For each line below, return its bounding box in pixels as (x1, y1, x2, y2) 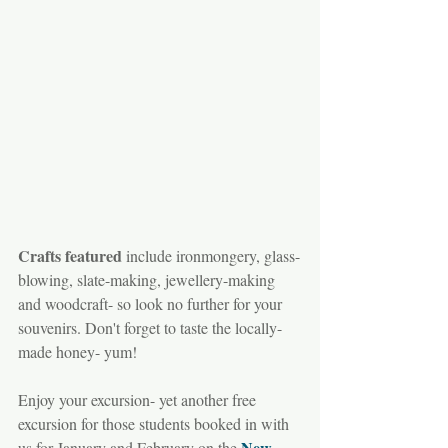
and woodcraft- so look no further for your (18, 292, 286, 314)
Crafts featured (18, 243, 122, 267)
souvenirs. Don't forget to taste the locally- (18, 316, 282, 338)
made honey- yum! (18, 340, 137, 362)
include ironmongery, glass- (122, 244, 300, 266)
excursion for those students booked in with (18, 412, 293, 434)
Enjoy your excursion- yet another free (18, 388, 260, 410)
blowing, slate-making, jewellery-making (18, 268, 279, 290)
